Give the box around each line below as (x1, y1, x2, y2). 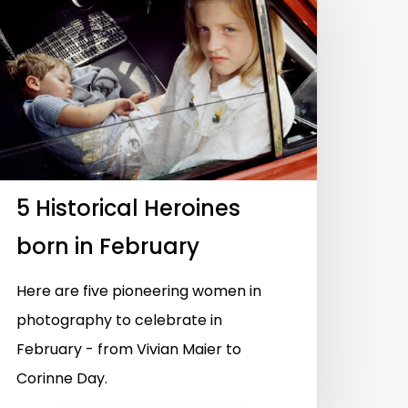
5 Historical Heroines (16, 193, 240, 224)
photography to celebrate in (16, 310, 222, 331)
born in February (16, 231, 199, 262)
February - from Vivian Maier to (16, 339, 241, 361)
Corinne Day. (16, 368, 107, 390)
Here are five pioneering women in (16, 280, 261, 302)
